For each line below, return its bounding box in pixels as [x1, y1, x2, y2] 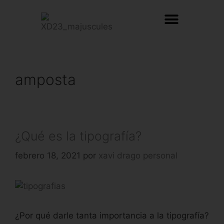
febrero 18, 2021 [15, 150, 80, 160]
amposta [15, 70, 76, 88]
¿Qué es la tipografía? [15, 128, 141, 143]
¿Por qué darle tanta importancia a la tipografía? [15, 210, 209, 220]
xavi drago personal [98, 150, 177, 160]
